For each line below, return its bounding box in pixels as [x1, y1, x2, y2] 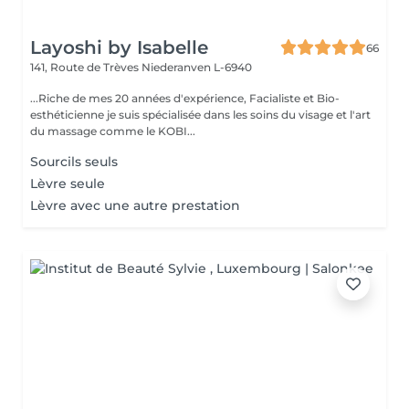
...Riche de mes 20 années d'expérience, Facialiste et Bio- [30, 91, 340, 105]
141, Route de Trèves [30, 60, 142, 74]
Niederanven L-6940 [142, 60, 252, 74]
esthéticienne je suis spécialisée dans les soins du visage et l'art [30, 108, 371, 121]
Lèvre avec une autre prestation [30, 197, 240, 214]
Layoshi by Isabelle [30, 37, 208, 58]
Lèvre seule [30, 175, 105, 192]
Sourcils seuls [30, 153, 118, 170]
